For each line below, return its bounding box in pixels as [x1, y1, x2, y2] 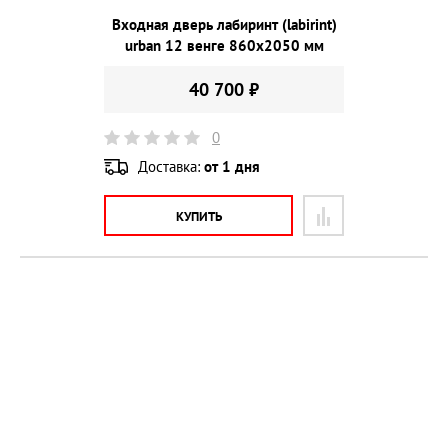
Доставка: [138, 156, 204, 176]
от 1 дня [204, 156, 260, 176]
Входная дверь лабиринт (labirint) [111, 15, 337, 35]
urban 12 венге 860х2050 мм [124, 36, 324, 56]
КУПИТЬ [175, 208, 222, 226]
